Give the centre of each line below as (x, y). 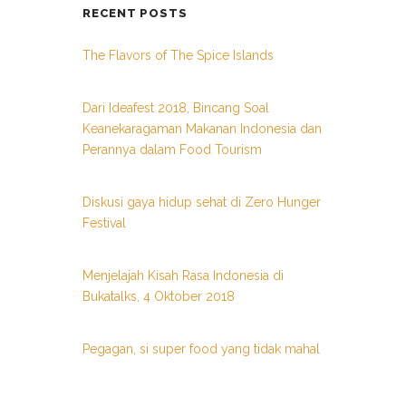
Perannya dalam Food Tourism (172, 150)
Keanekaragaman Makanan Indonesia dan (202, 129)
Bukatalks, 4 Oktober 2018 (159, 296)
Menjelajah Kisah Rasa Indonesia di (183, 275)
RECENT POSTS (135, 13)
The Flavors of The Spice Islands (178, 55)
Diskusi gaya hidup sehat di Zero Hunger (202, 202)
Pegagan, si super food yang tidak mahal (201, 349)
